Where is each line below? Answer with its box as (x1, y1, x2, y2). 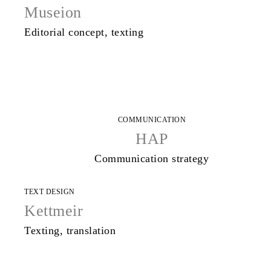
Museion (24, 4, 82, 22)
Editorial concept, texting (24, 26, 143, 39)
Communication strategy (94, 152, 209, 165)
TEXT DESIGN (24, 188, 75, 197)
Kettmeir (24, 202, 83, 220)
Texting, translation (24, 224, 116, 237)
